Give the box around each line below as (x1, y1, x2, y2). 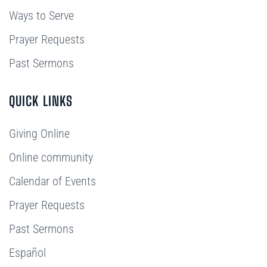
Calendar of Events (9, 174, 96, 188)
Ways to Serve (9, 8, 74, 23)
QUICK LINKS (9, 93, 73, 109)
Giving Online (9, 126, 70, 141)
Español (9, 246, 46, 260)
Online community (9, 150, 93, 164)
